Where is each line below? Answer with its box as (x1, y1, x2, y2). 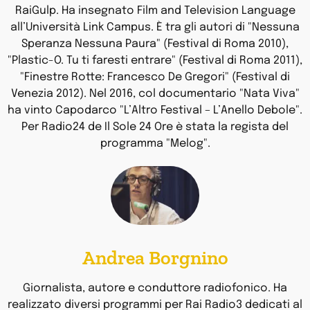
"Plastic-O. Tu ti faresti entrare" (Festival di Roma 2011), (8, 54, 302, 66)
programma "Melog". (100, 137, 210, 149)
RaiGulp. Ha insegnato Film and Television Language (15, 4, 295, 17)
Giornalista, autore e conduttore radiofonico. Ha (23, 282, 287, 295)
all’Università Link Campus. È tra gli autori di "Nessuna (10, 21, 300, 33)
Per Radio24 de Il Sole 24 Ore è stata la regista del (21, 120, 289, 133)
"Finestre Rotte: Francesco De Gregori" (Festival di (20, 71, 290, 83)
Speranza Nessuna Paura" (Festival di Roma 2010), (21, 37, 289, 50)
